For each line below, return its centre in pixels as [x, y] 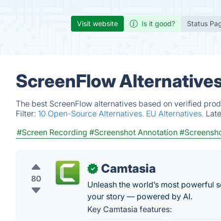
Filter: [27, 113]
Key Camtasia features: [129, 209]
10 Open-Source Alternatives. [92, 113]
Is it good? [158, 23]
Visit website [97, 23]
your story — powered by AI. [140, 196]
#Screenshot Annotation [133, 132]
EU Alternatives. [176, 113]
